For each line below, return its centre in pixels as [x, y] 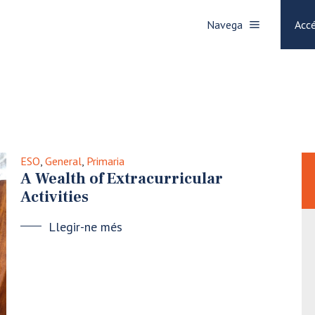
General [63, 161]
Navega [224, 25]
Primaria [105, 161]
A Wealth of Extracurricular [122, 179]
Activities [54, 197]
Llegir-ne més [85, 227]
